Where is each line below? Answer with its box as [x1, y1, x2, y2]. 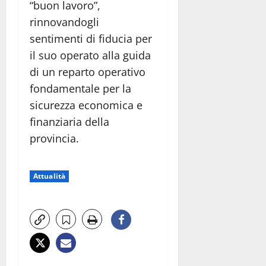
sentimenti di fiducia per [30, 31, 152, 46]
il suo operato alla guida [30, 47, 151, 62]
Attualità [33, 170, 65, 181]
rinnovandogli [30, 14, 99, 29]
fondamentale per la [30, 81, 131, 96]
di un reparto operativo [30, 64, 145, 79]
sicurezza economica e [30, 97, 142, 112]
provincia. [30, 131, 79, 145]
